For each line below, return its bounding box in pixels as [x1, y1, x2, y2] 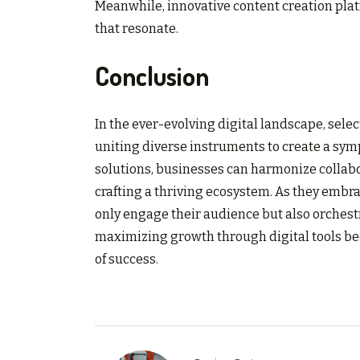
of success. [95, 251, 158, 267]
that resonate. [95, 20, 178, 36]
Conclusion [95, 59, 209, 93]
